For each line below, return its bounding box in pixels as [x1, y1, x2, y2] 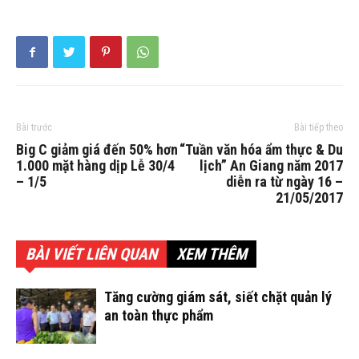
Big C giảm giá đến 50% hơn [16, 141, 178, 158]
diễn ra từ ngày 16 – [226, 173, 343, 190]
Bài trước [16, 122, 52, 133]
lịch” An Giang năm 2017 [200, 157, 343, 174]
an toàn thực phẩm [104, 307, 213, 324]
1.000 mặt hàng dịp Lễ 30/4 [16, 157, 175, 174]
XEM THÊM [176, 244, 247, 264]
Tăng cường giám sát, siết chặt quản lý [104, 288, 332, 305]
